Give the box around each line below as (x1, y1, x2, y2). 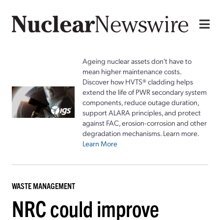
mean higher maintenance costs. (82, 66, 181, 76)
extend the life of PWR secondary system (82, 86, 207, 97)
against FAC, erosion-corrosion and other (82, 117, 207, 128)
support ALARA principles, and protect (82, 107, 201, 117)
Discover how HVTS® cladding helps (82, 76, 193, 86)
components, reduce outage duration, (82, 97, 199, 107)
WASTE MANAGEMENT (12, 180, 75, 191)
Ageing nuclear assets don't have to (82, 55, 192, 66)
